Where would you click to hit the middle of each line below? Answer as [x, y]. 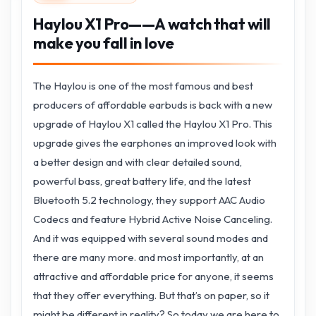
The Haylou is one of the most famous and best [143, 86]
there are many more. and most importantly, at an [148, 257]
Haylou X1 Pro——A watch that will [152, 24]
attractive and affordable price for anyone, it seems [153, 276]
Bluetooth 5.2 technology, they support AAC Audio [149, 200]
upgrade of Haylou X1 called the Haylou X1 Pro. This [153, 124]
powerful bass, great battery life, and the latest [142, 181]
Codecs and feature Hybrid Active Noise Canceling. [153, 219]
